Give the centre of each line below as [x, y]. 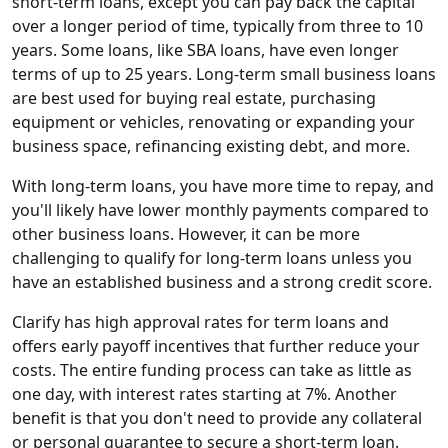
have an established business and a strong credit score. [222, 282]
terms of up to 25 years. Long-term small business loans [224, 74]
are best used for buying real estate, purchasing [194, 98]
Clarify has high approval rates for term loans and [200, 322]
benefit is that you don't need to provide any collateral [217, 418]
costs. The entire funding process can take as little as [212, 370]
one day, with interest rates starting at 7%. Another [204, 394]
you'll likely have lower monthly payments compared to [220, 210]
